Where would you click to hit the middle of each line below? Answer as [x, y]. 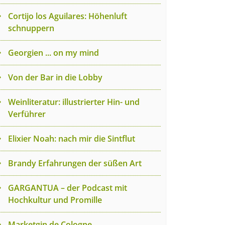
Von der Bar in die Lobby [55, 77]
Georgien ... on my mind [53, 53]
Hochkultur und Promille [55, 200]
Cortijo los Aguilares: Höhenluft [68, 16]
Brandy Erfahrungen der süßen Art [75, 163]
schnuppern [31, 28]
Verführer [27, 114]
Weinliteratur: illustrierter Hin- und [74, 102]
